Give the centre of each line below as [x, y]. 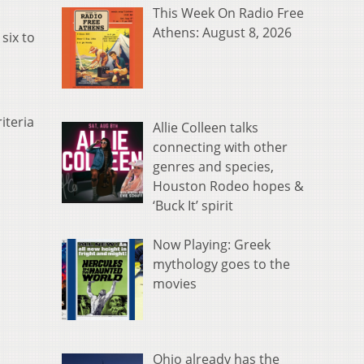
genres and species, [213, 167]
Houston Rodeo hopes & [228, 186]
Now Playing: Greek [212, 245]
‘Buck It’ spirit [193, 206]
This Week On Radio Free [228, 13]
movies [175, 284]
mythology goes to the [221, 264]
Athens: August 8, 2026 [222, 33]
